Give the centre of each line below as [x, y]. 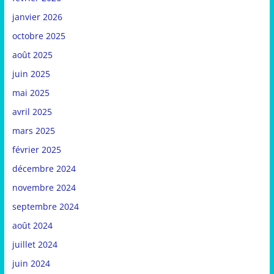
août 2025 [32, 55]
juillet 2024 [35, 245]
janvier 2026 [37, 17]
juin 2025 [31, 74]
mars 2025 [33, 131]
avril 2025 [32, 112]
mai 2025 [31, 93]
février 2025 [36, 150]
